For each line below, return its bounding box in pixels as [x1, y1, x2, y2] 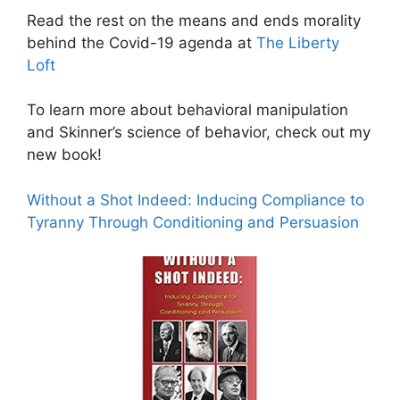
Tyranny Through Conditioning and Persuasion [27, 212, 359, 231]
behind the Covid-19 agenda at [27, 33, 256, 52]
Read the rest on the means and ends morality [27, 11, 361, 29]
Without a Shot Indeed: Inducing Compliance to [27, 190, 364, 209]
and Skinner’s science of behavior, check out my [27, 123, 371, 141]
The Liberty [256, 33, 339, 52]
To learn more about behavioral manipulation [27, 101, 348, 119]
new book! [27, 146, 102, 163]
